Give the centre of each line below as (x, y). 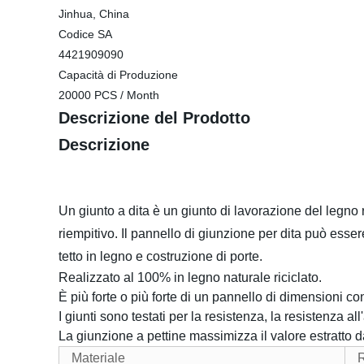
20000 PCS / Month (109, 95)
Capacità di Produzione (118, 75)
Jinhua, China (94, 14)
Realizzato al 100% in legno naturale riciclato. (190, 277)
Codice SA (85, 34)
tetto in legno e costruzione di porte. (160, 256)
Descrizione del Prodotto (154, 118)
